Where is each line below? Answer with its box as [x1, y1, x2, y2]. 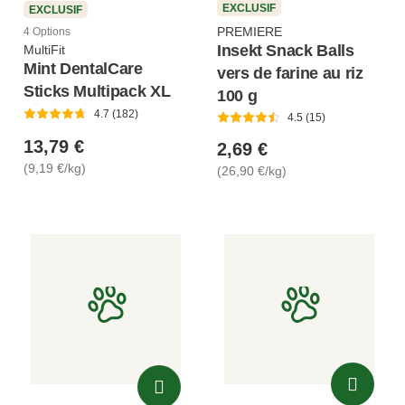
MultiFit [24, 42, 65, 58]
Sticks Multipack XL [24, 82, 171, 101]
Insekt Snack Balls [217, 42, 354, 61]
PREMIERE [217, 24, 282, 40]
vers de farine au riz [217, 64, 363, 83]
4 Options [24, 24, 71, 38]
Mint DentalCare [24, 60, 143, 79]
